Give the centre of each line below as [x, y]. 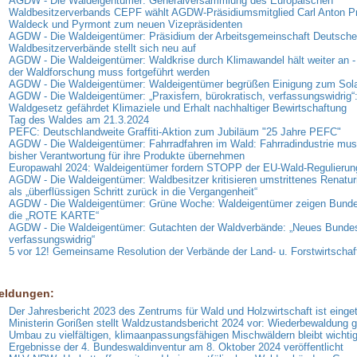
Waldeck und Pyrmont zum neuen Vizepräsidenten [125, 25]
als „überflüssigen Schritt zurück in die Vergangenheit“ [133, 192]
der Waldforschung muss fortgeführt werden [109, 73]
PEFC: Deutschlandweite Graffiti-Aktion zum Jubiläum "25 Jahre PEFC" [175, 132]
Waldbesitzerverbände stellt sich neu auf [102, 49]
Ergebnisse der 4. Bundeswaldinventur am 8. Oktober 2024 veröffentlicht [176, 347]
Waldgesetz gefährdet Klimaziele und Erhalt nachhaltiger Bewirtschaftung [177, 108]
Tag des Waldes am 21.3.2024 [78, 120]
